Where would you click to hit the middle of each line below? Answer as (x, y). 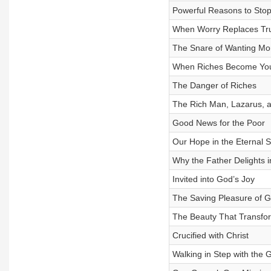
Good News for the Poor (218, 123)
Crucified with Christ (210, 235)
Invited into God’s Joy (213, 179)
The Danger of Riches (214, 85)
